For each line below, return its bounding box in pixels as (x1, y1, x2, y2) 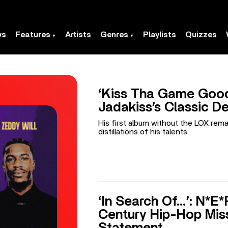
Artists (65, 31, 91, 39)
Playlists (143, 31, 176, 39)
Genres (100, 31, 128, 39)
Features (15, 31, 50, 39)
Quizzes (185, 31, 217, 39)
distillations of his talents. (98, 128, 189, 136)
